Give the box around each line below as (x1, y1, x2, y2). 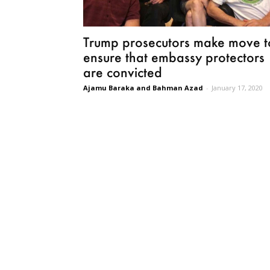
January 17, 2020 (212, 83, 263, 93)
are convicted (83, 64, 162, 81)
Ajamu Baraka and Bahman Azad (83, 83, 203, 93)
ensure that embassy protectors (83, 49, 265, 66)
